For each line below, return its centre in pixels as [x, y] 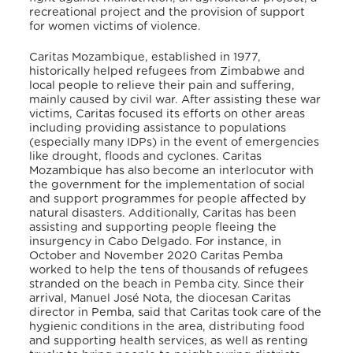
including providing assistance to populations [158, 128]
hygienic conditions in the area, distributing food [167, 327]
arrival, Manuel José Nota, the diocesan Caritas [160, 299]
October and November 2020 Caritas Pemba [156, 256]
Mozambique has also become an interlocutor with [172, 171]
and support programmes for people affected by [168, 199]
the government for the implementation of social [167, 185]
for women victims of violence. [115, 26]
